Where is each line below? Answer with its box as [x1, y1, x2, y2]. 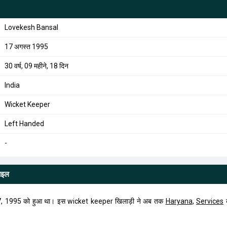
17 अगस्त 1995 [4, 43, 48, 51]
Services [196, 197, 224, 205]
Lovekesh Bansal [4, 23, 58, 31]
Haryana [165, 197, 193, 205]
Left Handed [4, 120, 44, 128]
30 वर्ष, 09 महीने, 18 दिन [4, 62, 68, 70]
